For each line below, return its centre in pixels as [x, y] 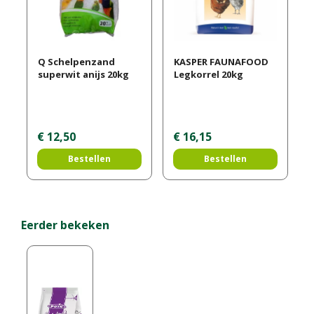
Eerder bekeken [65, 225]
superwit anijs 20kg [83, 75]
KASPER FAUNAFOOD [221, 62]
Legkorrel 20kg [208, 75]
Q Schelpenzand [76, 62]
